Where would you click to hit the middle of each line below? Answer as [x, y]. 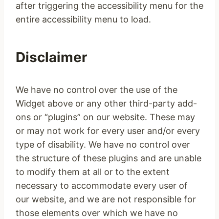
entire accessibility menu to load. [83, 19]
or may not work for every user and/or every [108, 131]
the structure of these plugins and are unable [109, 158]
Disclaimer [51, 57]
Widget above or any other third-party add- [106, 103]
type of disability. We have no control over [103, 144]
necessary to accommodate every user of [102, 186]
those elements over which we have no [97, 213]
